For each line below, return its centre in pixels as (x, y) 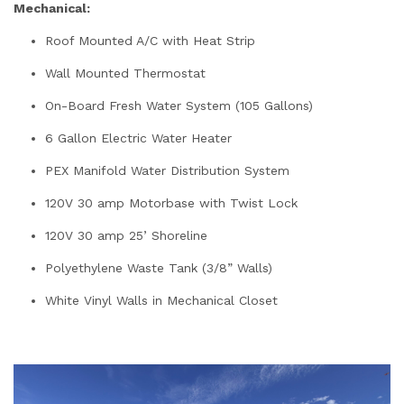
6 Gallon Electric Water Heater (138, 138)
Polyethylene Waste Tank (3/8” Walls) (159, 267)
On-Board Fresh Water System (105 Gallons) (179, 105)
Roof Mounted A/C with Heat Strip (150, 40)
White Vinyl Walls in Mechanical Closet (161, 300)
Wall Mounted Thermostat (125, 73)
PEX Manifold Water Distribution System (167, 170)
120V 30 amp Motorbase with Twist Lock (171, 202)
